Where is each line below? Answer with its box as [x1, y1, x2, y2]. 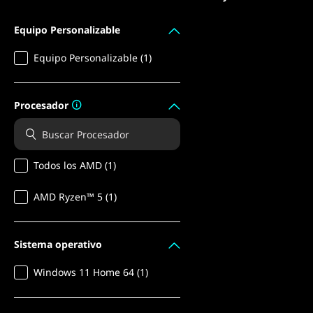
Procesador [14, 98, 68, 112]
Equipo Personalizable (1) [34, 51, 152, 64]
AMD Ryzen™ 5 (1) [34, 190, 117, 203]
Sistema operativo [14, 237, 102, 251]
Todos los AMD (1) [34, 159, 116, 172]
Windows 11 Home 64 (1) [34, 265, 148, 279]
